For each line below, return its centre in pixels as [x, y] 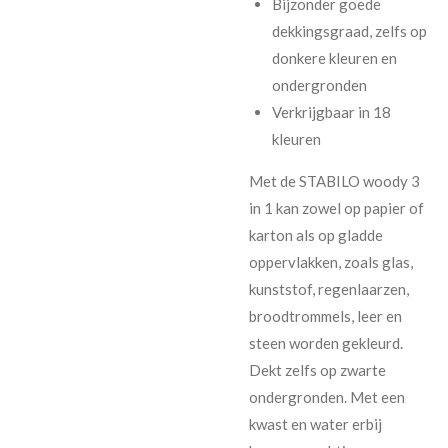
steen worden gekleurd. [326, 343]
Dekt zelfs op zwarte [317, 370]
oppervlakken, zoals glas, [331, 262]
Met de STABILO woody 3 [334, 181]
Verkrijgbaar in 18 [331, 112]
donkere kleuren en [334, 58]
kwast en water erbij [315, 424]
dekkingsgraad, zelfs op [349, 31]
